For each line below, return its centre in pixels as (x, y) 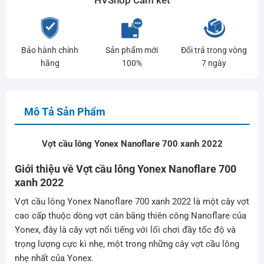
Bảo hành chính (50, 50)
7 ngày (214, 63)
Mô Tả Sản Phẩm (65, 111)
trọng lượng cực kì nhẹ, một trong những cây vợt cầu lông (127, 244)
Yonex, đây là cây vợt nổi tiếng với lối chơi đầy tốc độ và (125, 230)
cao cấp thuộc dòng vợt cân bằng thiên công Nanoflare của (130, 216)
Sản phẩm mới (132, 50)
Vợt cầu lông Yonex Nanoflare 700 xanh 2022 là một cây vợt (132, 202)
